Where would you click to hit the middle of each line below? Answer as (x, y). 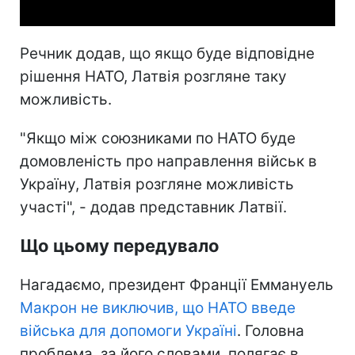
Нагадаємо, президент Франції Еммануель (177, 284)
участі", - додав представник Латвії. (153, 207)
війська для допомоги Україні (128, 330)
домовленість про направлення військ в (168, 161)
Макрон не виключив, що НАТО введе (158, 307)
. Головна (271, 330)
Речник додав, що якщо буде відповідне (167, 53)
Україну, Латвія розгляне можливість (157, 184)
